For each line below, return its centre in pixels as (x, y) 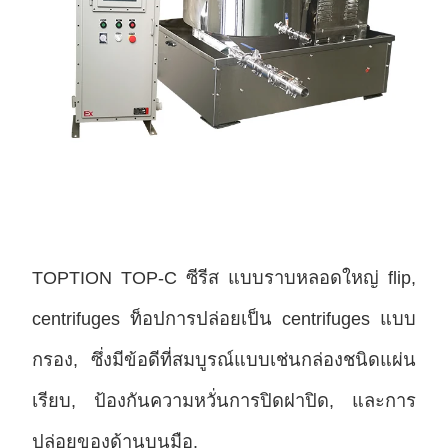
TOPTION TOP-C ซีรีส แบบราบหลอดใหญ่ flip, (224, 278)
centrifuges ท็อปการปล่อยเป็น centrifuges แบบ (224, 319)
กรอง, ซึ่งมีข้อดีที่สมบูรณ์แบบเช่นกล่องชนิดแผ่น (224, 360)
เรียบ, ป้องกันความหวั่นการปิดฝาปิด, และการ (224, 401)
